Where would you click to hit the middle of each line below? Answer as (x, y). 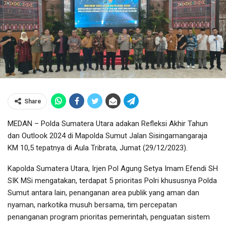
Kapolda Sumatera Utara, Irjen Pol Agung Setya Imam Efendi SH (113, 169)
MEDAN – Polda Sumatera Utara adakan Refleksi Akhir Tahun (108, 124)
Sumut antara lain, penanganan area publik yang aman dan (103, 193)
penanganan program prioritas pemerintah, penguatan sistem (109, 217)
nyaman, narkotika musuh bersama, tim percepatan (92, 205)
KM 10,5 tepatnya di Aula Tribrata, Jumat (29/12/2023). (98, 148)
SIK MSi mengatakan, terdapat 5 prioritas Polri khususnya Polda (112, 181)
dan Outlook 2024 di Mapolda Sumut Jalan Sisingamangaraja (107, 136)
